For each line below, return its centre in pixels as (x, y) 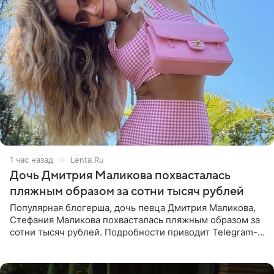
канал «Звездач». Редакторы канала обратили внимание (136, 244)
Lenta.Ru (87, 159)
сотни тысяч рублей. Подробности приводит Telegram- (134, 232)
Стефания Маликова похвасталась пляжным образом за (135, 220)
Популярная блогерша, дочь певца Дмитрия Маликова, (133, 207)
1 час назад (31, 159)
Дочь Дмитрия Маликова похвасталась (120, 175)
